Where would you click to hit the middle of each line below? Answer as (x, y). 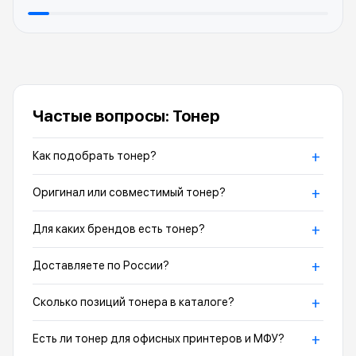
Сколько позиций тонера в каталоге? (133, 302)
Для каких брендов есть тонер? (119, 229)
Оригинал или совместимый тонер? (129, 192)
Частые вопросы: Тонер (126, 116)
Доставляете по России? (101, 265)
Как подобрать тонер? (95, 156)
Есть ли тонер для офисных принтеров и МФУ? (159, 339)
